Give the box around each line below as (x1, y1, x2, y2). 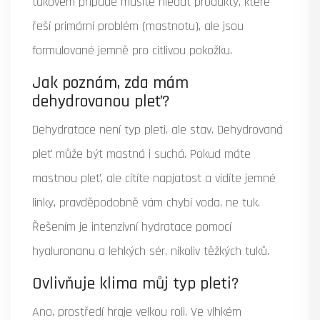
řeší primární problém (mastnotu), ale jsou (32, 17, 244, 34)
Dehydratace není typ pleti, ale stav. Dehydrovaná (32, 121, 283, 138)
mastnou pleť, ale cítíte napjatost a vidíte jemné (32, 169, 276, 186)
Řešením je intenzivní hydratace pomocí (32, 218, 231, 235)
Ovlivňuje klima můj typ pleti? (32, 272, 239, 294)
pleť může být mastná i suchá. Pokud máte (32, 145, 251, 162)
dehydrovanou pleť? (32, 90, 170, 112)
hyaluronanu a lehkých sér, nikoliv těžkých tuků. (32, 242, 269, 259)
